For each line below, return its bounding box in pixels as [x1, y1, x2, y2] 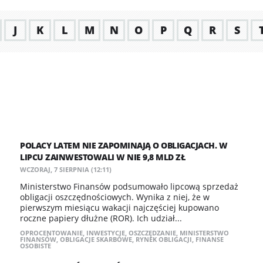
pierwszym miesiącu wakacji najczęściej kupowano [20, 202, 219, 213]
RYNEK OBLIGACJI [136, 235, 192, 244]
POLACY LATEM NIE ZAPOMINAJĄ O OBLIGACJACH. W [20, 140, 227, 151]
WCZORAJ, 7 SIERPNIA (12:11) [20, 165, 112, 174]
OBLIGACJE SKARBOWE [60, 235, 132, 244]
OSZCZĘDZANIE [129, 228, 176, 237]
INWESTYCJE [86, 228, 125, 237]
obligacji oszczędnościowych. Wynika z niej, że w [20, 191, 210, 203]
